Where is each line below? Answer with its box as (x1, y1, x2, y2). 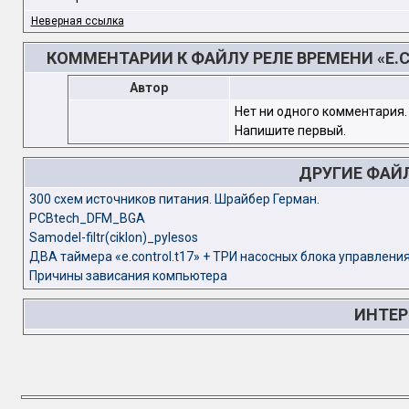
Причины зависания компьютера (28, 268, 227, 284)
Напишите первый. (234, 123, 346, 139)
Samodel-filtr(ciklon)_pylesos (28, 230, 198, 246)
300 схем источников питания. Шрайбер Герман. (28, 192, 320, 207)
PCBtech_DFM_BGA (28, 211, 145, 226)
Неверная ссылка (30, 15, 124, 28)
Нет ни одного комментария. (234, 104, 407, 120)
